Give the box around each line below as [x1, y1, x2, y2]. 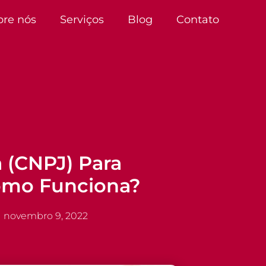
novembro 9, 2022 [4, 210, 88, 221]
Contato [176, 13, 219, 26]
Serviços [59, 13, 104, 26]
